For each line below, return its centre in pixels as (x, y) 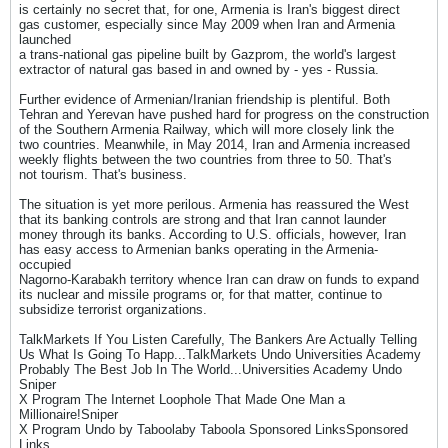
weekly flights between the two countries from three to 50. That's (205, 159)
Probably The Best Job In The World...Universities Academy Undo (210, 369)
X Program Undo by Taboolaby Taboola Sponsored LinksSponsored (213, 429)
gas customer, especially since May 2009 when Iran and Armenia (207, 24)
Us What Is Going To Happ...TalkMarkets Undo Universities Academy (220, 354)
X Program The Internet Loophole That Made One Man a (182, 399)
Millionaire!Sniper (68, 414)
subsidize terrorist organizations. (113, 309)
